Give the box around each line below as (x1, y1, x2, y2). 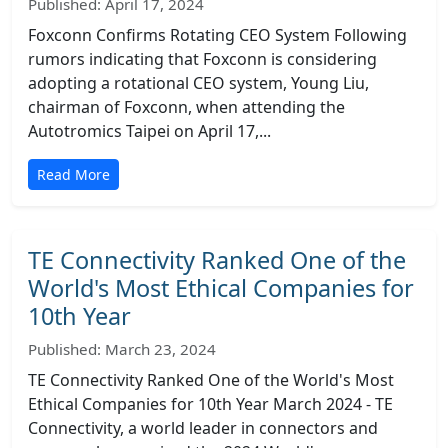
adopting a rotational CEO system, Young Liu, (28, 72, 369, 94)
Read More (37, 165, 110, 184)
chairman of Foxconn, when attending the (28, 96, 345, 118)
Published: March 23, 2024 (28, 339, 216, 359)
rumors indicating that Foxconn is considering (28, 48, 377, 70)
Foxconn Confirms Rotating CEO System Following (28, 24, 407, 46)
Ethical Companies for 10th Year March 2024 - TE (28, 393, 393, 415)
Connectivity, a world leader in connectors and (28, 417, 378, 439)
